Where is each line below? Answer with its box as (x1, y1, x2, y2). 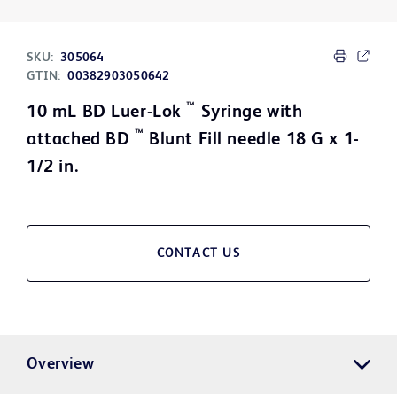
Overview (27, 356, 95, 373)
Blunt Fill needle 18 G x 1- (144, 131, 360, 150)
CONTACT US (156, 247, 241, 261)
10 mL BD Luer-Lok (27, 104, 187, 122)
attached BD (27, 131, 135, 150)
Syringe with (196, 104, 303, 122)
